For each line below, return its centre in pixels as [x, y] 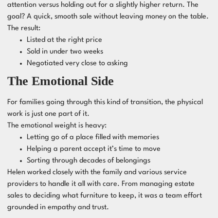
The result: [24, 28]
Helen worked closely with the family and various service [97, 173]
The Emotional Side [61, 81]
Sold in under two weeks [65, 52]
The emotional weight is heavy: [57, 126]
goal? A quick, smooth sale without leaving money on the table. [108, 17]
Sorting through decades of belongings [89, 161]
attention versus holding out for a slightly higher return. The [103, 5]
